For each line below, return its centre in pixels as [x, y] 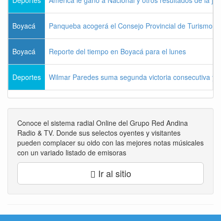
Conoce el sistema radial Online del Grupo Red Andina [103, 123]
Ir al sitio [113, 173]
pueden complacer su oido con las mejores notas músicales [110, 142]
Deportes [27, 77]
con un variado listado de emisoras [72, 152]
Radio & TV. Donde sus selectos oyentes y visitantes [99, 132]
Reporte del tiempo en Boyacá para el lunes [117, 51]
